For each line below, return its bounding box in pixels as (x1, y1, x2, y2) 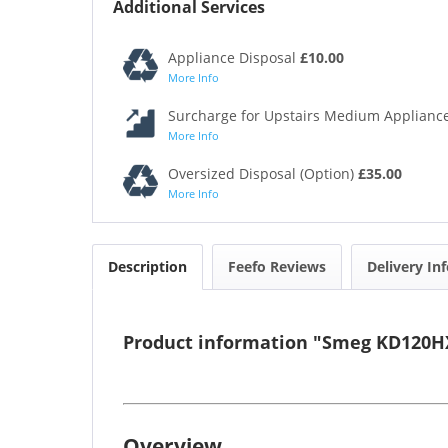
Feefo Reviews (228, 256, 326, 276)
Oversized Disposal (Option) (168, 163, 358, 183)
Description (108, 256, 187, 276)
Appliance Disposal (168, 47, 300, 67)
